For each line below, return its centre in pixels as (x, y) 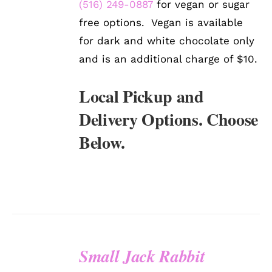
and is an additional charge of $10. (168, 59)
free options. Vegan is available (161, 23)
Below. (102, 143)
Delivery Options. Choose (169, 120)
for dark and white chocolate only (167, 41)
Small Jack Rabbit (142, 256)
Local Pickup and (141, 97)
